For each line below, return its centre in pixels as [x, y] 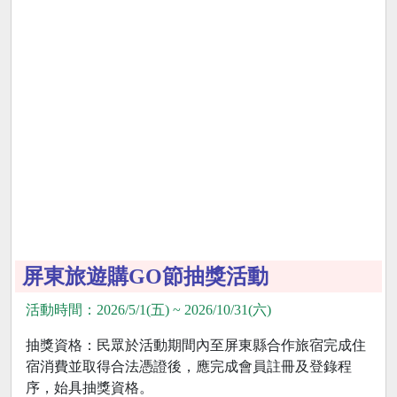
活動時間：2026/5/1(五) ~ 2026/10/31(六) [148, 310]
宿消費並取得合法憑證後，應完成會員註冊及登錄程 [189, 367]
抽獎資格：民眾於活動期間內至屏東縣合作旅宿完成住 [196, 346]
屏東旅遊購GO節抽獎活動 [145, 277]
